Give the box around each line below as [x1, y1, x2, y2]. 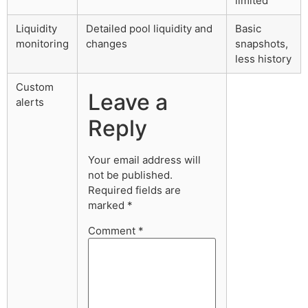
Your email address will [88, 153, 201, 166]
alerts [16, 95, 44, 109]
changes [86, 36, 127, 50]
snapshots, [235, 36, 288, 50]
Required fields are [88, 183, 181, 197]
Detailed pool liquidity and [86, 21, 212, 35]
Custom [16, 80, 54, 93]
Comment [88, 224, 138, 238]
